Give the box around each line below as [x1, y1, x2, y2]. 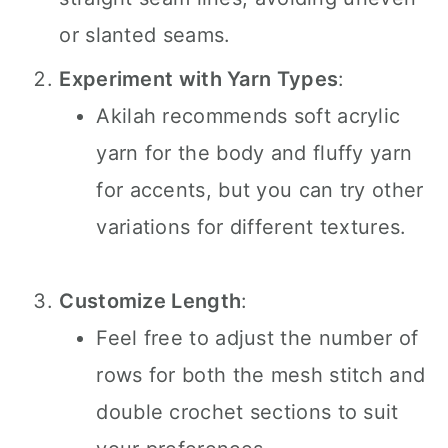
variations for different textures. [96, 215, 407, 239]
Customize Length [59, 289, 242, 313]
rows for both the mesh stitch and [96, 363, 426, 387]
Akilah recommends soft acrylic [96, 104, 401, 128]
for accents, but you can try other [96, 178, 424, 202]
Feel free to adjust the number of [96, 326, 419, 350]
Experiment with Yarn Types [59, 67, 339, 91]
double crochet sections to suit [96, 400, 399, 424]
